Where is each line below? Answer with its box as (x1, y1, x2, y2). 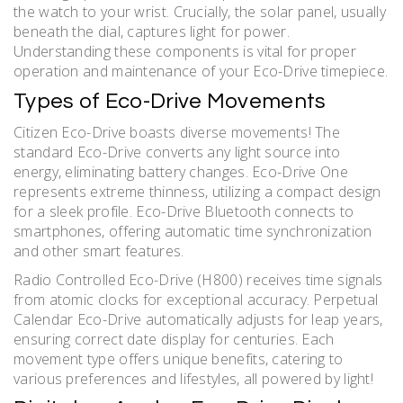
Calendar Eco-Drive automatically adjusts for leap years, (13, 309, 383, 330)
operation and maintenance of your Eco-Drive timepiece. (13, 61, 389, 82)
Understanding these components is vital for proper (13, 41, 356, 62)
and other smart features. (13, 241, 184, 262)
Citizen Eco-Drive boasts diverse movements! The (13, 122, 341, 143)
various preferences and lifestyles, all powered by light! (13, 369, 374, 390)
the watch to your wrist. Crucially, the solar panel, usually (13, 2, 386, 22)
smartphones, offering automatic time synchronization (13, 221, 372, 242)
